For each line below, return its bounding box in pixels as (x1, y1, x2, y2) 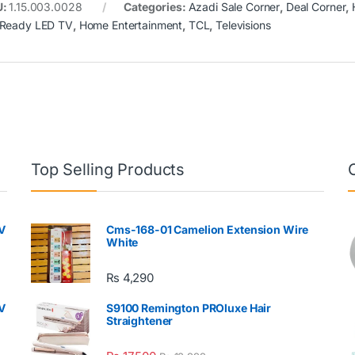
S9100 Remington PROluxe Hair (106, 301, 272, 315)
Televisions (216, 18, 271, 32)
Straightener (106, 314, 174, 328)
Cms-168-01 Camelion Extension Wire (106, 223, 309, 237)
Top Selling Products (31, 160, 185, 180)
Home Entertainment (78, 18, 183, 32)
